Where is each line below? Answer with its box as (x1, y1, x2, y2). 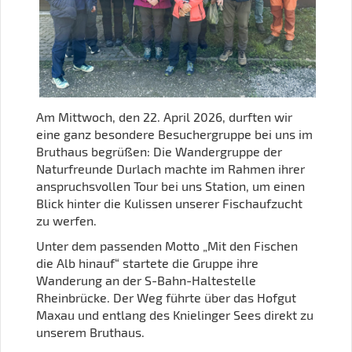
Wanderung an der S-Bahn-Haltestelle (36, 272, 256, 288)
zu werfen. (36, 212, 97, 228)
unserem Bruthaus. (36, 324, 145, 339)
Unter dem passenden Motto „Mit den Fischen (36, 237, 298, 253)
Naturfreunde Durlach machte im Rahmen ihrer (36, 160, 305, 176)
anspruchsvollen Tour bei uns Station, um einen (36, 178, 305, 193)
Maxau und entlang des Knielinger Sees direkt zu (36, 306, 313, 322)
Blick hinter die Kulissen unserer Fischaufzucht (36, 195, 302, 211)
